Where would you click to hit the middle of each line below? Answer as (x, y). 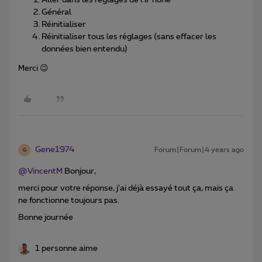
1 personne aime (66, 249)
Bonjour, (79, 172)
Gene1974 (55, 150)
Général (56, 13)
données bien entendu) (85, 49)
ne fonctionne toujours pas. (69, 201)
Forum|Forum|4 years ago (199, 150)
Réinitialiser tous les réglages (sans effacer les (129, 37)
